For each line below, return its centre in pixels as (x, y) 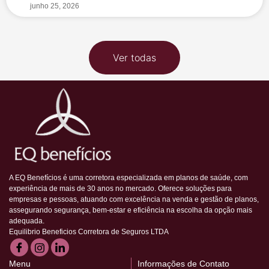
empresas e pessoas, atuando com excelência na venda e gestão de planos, (134, 200)
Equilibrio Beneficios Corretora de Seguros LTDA (89, 232)
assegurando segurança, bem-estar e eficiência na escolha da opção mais (131, 210)
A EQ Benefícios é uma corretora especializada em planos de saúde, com (128, 178)
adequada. (27, 221)
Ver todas (134, 58)
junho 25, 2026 (55, 6)
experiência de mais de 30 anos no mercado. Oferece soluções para (120, 189)
